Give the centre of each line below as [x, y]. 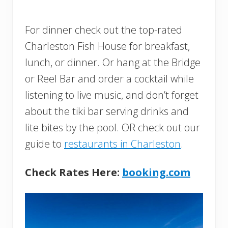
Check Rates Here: [74, 173]
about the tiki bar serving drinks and [107, 111]
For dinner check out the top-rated [104, 30]
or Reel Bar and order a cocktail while [109, 79]
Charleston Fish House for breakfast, [107, 46]
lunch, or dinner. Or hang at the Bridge [113, 63]
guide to [45, 144]
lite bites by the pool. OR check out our [112, 128]
